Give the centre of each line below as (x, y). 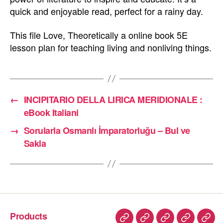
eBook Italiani (51, 112)
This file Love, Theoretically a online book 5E (99, 35)
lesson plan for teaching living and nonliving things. (111, 47)
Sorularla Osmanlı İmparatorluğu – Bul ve (107, 130)
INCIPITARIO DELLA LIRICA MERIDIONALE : (113, 99)
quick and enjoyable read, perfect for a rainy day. (107, 11)
